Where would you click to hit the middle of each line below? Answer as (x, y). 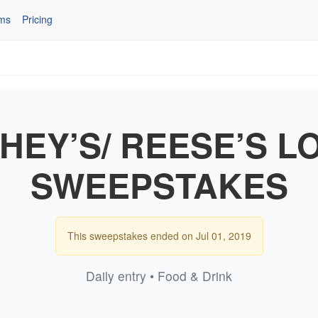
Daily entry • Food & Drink (159, 275)
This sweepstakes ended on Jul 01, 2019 (159, 235)
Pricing (37, 20)
